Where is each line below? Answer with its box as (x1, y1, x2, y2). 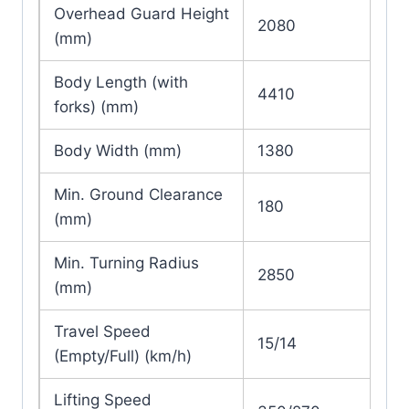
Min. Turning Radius (54, 254, 199, 273)
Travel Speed (54, 322, 151, 341)
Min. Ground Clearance (54, 185, 223, 204)
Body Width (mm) (54, 142, 182, 161)
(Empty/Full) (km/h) (54, 347, 192, 366)
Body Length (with (54, 73, 188, 92)
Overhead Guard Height (54, 5, 229, 24)
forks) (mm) (54, 98, 139, 117)
